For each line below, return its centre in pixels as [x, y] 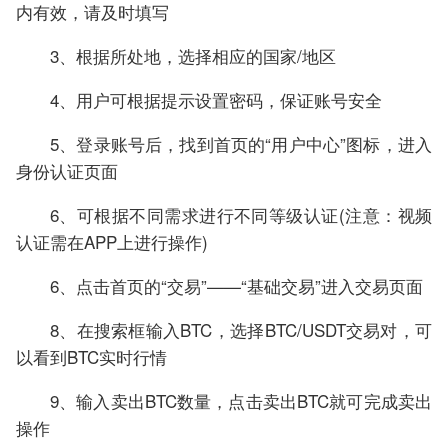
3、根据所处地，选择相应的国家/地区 [193, 56]
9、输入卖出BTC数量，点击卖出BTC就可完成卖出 [241, 401]
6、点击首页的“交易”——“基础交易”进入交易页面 [236, 286]
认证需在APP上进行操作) [112, 242]
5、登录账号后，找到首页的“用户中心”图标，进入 [241, 144]
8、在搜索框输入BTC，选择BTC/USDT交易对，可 [241, 330]
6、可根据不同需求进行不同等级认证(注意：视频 [241, 215]
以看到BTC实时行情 [91, 357]
